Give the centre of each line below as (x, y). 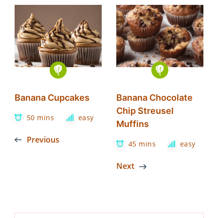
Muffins (133, 124)
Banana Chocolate (154, 97)
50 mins (40, 118)
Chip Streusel (145, 110)
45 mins (142, 144)
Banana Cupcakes (52, 97)
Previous (43, 140)
